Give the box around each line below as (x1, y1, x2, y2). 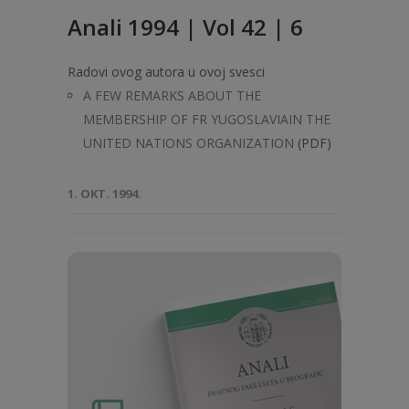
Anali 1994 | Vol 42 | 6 (68, 12, 303, 42)
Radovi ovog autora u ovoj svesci (68, 63, 265, 80)
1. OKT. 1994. (68, 185, 142, 202)
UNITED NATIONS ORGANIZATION (83, 134, 294, 152)
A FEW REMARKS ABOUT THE (83, 87, 261, 104)
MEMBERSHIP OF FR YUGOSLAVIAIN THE (83, 110, 330, 128)
